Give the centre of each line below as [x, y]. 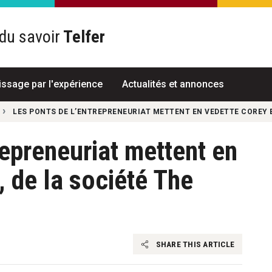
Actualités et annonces [173, 84]
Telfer [82, 37]
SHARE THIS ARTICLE [194, 244]
